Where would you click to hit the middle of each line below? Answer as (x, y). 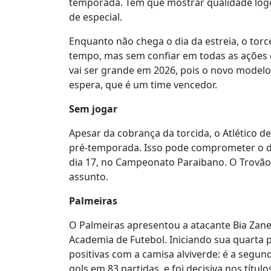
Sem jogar (93, 109)
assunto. (89, 177)
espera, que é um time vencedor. (143, 85)
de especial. (96, 17)
